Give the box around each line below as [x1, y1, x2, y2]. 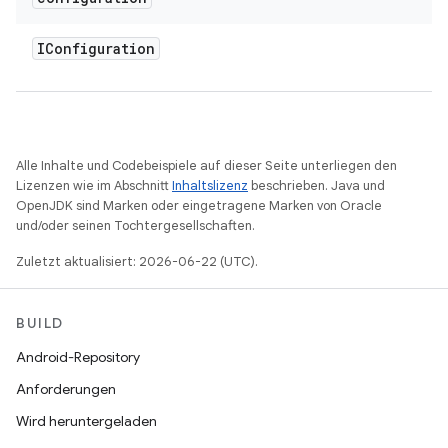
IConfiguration [37, 39, 155, 58]
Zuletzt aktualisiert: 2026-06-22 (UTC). [16, 253, 258, 270]
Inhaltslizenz [172, 177, 248, 194]
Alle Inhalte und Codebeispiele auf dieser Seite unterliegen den [16, 157, 397, 174]
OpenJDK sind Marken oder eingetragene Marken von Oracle [16, 197, 382, 214]
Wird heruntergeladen [16, 412, 157, 430]
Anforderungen [16, 380, 116, 398]
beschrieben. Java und [248, 177, 385, 194]
